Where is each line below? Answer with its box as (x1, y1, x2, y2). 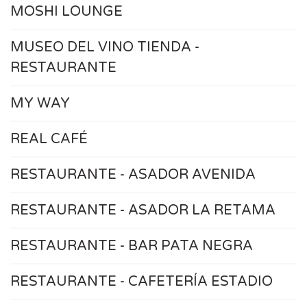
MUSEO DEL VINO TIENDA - (10, 38, 199, 56)
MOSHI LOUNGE (10, 3, 123, 20)
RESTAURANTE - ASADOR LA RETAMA (10, 201, 275, 219)
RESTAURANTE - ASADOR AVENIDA (10, 166, 256, 183)
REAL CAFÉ (10, 130, 88, 147)
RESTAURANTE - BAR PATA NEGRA (10, 237, 253, 254)
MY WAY (10, 95, 70, 112)
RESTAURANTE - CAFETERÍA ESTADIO (10, 273, 273, 290)
